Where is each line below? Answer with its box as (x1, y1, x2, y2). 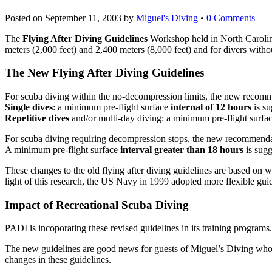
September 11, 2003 (45, 12, 121, 23)
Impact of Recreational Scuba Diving (5, 198, 189, 211)
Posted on (5, 12, 45, 23)
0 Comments (206, 12, 255, 23)
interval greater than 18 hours (120, 144, 243, 155)
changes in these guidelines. (5, 254, 111, 265)
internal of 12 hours (171, 101, 251, 112)
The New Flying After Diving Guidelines (5, 66, 204, 80)
